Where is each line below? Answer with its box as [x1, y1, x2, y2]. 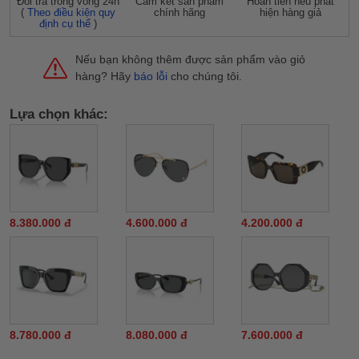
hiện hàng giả [260, 6, 322, 18]
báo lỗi [134, 70, 167, 83]
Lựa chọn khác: [10, 106, 108, 122]
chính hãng [153, 6, 205, 18]
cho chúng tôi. [167, 70, 242, 83]
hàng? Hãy [75, 70, 134, 83]
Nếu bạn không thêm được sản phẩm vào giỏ [75, 53, 305, 66]
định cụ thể [39, 18, 91, 30]
